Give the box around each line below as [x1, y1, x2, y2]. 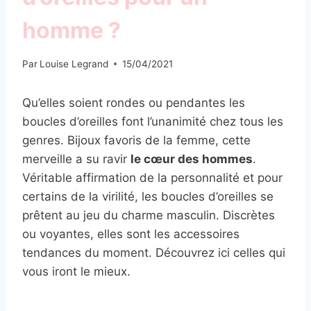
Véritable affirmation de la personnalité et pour [22, 170, 283, 185]
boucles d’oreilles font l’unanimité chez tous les [22, 114, 283, 128]
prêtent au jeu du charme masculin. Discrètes [22, 208, 275, 222]
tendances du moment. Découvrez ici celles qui [22, 245, 285, 260]
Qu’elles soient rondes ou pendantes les [22, 95, 245, 110]
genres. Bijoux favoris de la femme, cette [22, 133, 251, 147]
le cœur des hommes [131, 151, 253, 166]
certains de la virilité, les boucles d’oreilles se [22, 189, 274, 203]
